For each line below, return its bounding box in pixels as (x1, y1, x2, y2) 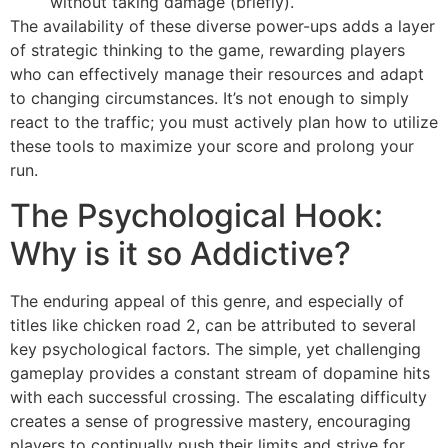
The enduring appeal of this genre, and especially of (10, 290, 404, 311)
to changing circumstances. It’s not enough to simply (10, 88, 409, 109)
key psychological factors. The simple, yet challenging (10, 338, 421, 359)
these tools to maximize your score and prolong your (10, 136, 414, 157)
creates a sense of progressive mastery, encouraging (10, 410, 411, 431)
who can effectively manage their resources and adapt (10, 64, 424, 85)
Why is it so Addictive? (10, 233, 351, 273)
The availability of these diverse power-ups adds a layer (10, 16, 435, 37)
